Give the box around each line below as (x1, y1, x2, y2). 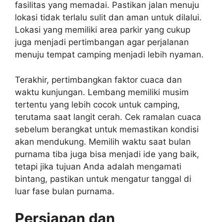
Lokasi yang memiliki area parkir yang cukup (15, 25, 190, 35)
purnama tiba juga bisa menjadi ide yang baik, (15, 149, 199, 159)
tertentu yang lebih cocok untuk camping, (15, 99, 180, 110)
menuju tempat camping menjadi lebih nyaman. (15, 50, 204, 60)
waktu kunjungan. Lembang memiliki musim (15, 87, 189, 97)
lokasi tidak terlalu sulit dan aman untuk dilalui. (15, 12, 202, 23)
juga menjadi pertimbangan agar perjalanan (15, 37, 189, 48)
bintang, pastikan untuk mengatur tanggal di (15, 173, 191, 184)
